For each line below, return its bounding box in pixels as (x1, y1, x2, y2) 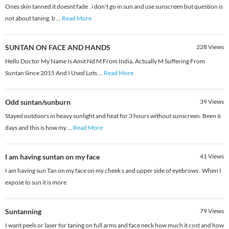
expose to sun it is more (5, 178, 66, 187)
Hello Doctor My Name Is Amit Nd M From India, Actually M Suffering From (5, 57, 205, 65)
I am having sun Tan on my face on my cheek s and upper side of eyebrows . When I (5, 167, 221, 175)
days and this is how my (5, 124, 67, 132)
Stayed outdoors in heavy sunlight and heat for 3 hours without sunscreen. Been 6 (5, 112, 221, 120)
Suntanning (5, 207, 41, 216)
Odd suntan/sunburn (5, 98, 71, 107)
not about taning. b (5, 14, 56, 22)
